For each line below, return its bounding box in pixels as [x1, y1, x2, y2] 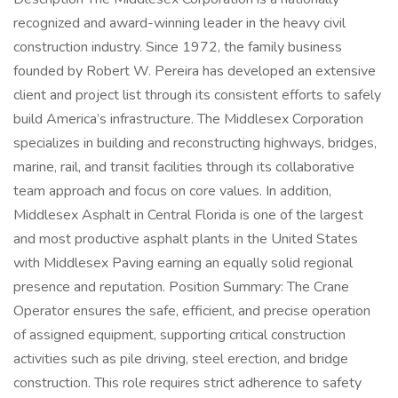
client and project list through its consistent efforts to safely [13, 85, 381, 105]
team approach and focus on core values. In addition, [13, 181, 331, 201]
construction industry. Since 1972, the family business [13, 37, 342, 57]
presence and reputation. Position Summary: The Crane [13, 277, 349, 297]
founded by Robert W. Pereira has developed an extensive [13, 61, 376, 81]
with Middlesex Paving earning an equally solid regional [13, 253, 353, 273]
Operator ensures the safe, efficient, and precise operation [13, 301, 370, 321]
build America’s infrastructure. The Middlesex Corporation [13, 109, 363, 129]
